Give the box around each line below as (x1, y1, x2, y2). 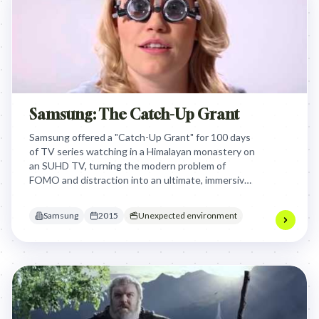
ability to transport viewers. (29, 202, 152, 214)
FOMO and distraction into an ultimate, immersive (29, 174, 250, 186)
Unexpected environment (138, 210, 237, 221)
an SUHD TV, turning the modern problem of (29, 159, 226, 172)
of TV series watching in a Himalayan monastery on (29, 145, 255, 157)
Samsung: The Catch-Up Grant (29, 105, 239, 123)
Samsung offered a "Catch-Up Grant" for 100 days (29, 131, 251, 143)
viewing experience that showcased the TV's (29, 188, 231, 200)
